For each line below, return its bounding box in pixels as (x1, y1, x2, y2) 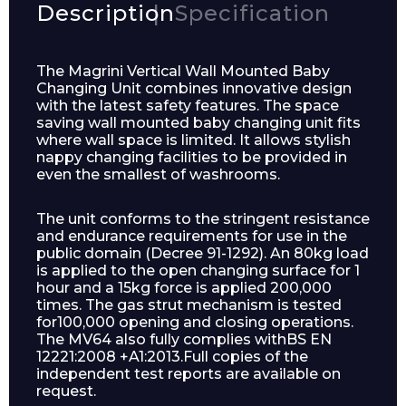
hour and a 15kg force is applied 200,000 (36, 278, 332, 296)
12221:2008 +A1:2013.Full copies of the (36, 347, 308, 365)
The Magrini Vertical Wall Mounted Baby (36, 62, 330, 80)
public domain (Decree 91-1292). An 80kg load (36, 244, 369, 262)
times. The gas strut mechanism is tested (36, 295, 342, 314)
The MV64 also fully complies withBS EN (36, 330, 332, 348)
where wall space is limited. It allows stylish (36, 130, 351, 149)
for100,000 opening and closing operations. (36, 313, 353, 331)
